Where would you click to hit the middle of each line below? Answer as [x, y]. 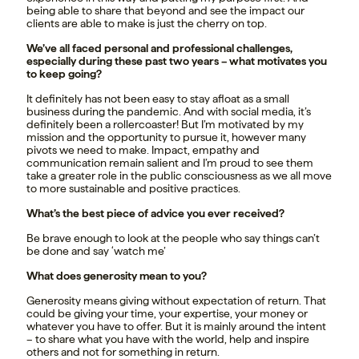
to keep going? [64, 74]
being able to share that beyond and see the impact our [165, 11]
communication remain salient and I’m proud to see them [170, 163]
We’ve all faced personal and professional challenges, [159, 48]
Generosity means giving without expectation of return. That [176, 301]
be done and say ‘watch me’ [96, 251]
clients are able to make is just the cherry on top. [147, 24]
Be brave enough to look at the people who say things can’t [173, 238]
